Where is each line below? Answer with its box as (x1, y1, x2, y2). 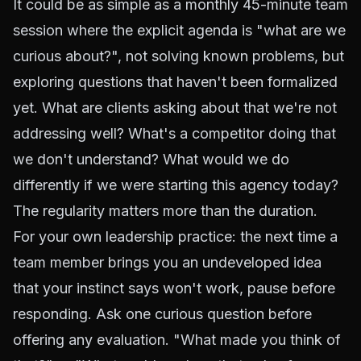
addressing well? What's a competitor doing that (13, 124, 336, 142)
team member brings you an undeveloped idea (13, 253, 322, 271)
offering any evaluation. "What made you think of (13, 330, 341, 348)
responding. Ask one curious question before (13, 305, 312, 322)
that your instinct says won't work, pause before (13, 279, 335, 297)
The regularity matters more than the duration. (13, 201, 317, 219)
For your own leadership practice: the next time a (13, 227, 338, 245)
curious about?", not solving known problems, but (13, 47, 344, 64)
